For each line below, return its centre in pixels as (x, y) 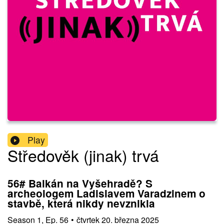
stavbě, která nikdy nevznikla (81, 203)
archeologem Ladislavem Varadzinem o (106, 193)
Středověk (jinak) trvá (83, 155)
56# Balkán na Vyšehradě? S (80, 183)
